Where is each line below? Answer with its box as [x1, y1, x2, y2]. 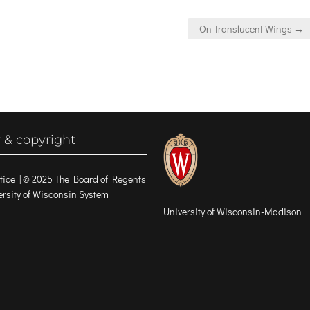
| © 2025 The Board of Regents [15, 172, 146, 186]
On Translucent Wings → [199, 22, 304, 36]
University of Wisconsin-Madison [163, 204, 302, 218]
